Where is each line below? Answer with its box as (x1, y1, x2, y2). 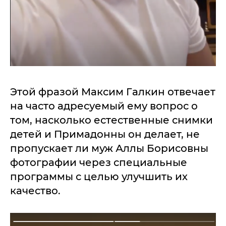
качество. (10, 185, 61, 197)
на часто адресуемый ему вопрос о (10, 100, 198, 112)
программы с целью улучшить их (10, 171, 188, 183)
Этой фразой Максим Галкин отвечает (10, 86, 215, 98)
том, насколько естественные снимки (10, 114, 213, 126)
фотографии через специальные (10, 156, 187, 168)
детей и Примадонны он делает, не (10, 128, 200, 140)
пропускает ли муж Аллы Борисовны (10, 142, 208, 154)
